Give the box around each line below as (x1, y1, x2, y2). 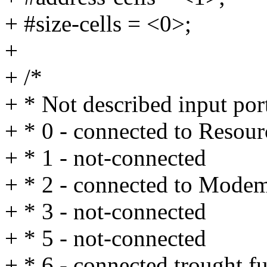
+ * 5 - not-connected (5, 225, 206, 252)
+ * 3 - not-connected (5, 198, 206, 225)
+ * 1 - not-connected (5, 145, 206, 171)
